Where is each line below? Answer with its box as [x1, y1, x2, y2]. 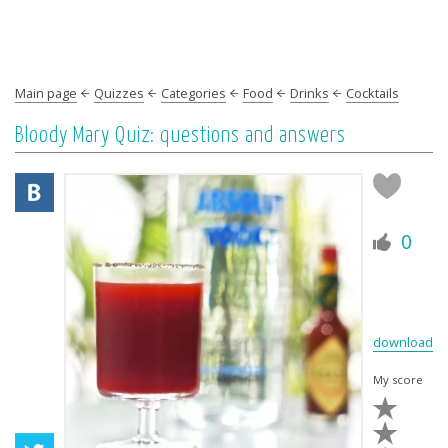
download [373, 333, 433, 351]
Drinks [290, 84, 329, 102]
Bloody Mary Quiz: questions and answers [15, 126, 346, 146]
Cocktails [346, 84, 399, 102]
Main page [15, 84, 77, 102]
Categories [161, 84, 226, 102]
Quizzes [94, 84, 144, 102]
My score [373, 372, 423, 387]
